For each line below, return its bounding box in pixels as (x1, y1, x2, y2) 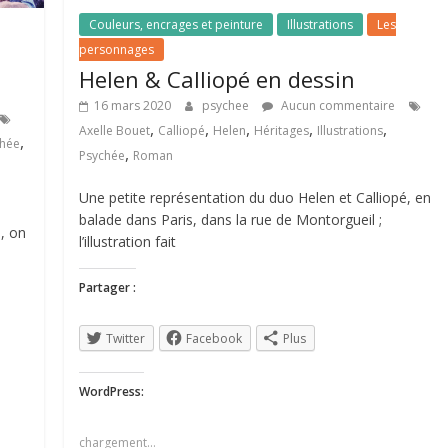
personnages (79, 40, 155, 58)
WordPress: (79, 382, 145, 400)
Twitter (106, 329, 146, 347)
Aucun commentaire (278, 96, 396, 114)
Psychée (79, 146, 126, 164)
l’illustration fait (79, 231, 177, 251)
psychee (202, 96, 253, 114)
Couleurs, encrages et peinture (89, 15, 264, 33)
